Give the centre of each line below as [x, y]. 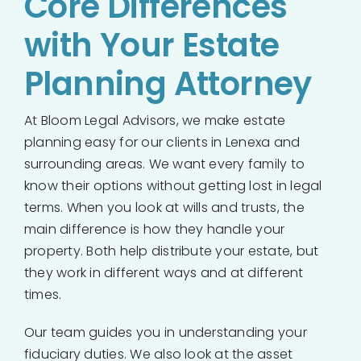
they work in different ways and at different [164, 272]
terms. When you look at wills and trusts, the [164, 207]
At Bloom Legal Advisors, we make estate [155, 120]
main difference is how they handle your [155, 229]
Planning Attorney [168, 83]
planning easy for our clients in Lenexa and [162, 142]
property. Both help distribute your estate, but [172, 251]
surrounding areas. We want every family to [165, 164]
